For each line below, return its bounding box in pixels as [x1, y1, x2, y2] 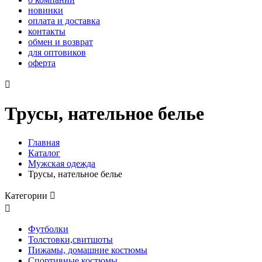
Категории [5, 190, 50, 201]
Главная [28, 137, 60, 147]
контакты [28, 26, 65, 36]
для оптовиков [28, 47, 86, 57]
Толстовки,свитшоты [28, 234, 113, 244]
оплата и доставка [28, 16, 100, 26]
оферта [28, 58, 56, 68]
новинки [28, 5, 63, 15]
